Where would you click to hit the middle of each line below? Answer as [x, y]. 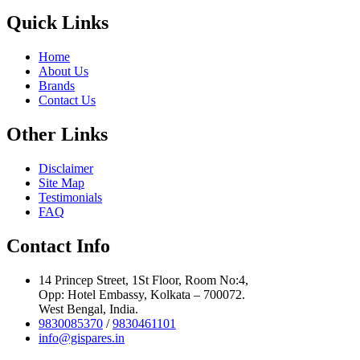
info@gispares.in [82, 337]
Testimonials [70, 197]
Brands [57, 86]
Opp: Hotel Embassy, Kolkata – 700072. [142, 294]
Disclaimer [66, 168]
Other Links [57, 135]
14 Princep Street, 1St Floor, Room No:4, [143, 280]
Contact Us [67, 100]
